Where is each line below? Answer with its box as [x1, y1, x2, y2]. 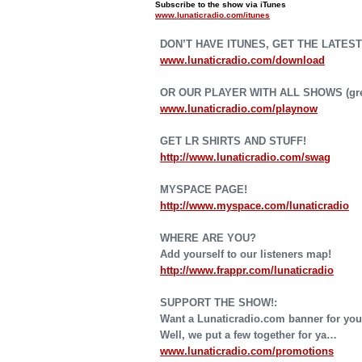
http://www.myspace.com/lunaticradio [160, 200, 349, 212]
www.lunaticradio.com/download [160, 54, 325, 66]
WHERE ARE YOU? [160, 232, 256, 244]
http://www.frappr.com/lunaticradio [160, 264, 334, 276]
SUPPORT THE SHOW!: [160, 297, 277, 309]
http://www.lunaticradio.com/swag [160, 151, 330, 163]
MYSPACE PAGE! [160, 183, 247, 196]
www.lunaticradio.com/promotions [160, 345, 334, 357]
